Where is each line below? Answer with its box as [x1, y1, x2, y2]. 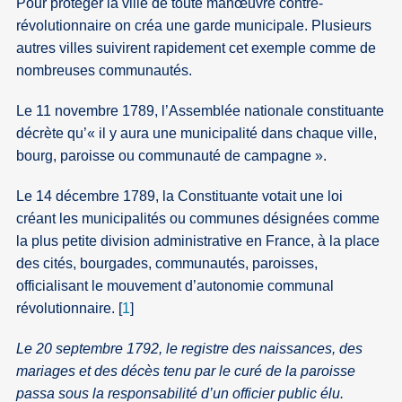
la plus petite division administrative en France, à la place [16, 233, 380, 249]
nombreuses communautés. [16, 63, 193, 79]
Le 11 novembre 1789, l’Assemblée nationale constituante [16, 103, 385, 119]
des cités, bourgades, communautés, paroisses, [16, 256, 319, 272]
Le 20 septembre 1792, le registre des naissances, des [16, 341, 363, 357]
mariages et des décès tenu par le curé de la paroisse [16, 363, 356, 380]
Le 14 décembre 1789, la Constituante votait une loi [16, 188, 344, 205]
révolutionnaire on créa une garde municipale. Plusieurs [16, 18, 372, 34]
